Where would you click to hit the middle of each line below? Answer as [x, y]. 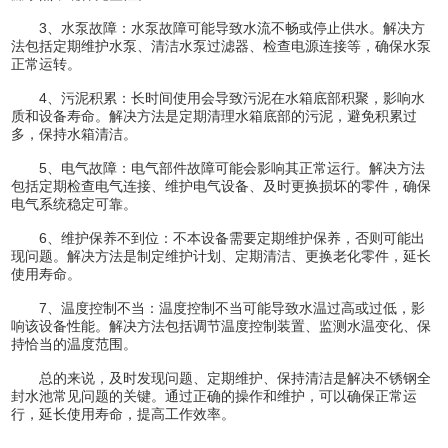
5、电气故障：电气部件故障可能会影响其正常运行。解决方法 [218, 167]
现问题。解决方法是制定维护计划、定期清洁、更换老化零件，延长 [221, 255]
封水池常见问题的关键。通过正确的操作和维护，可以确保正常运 [214, 395]
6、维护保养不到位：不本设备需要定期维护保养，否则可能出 [218, 237]
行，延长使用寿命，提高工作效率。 [123, 413]
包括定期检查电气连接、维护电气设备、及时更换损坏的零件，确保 [221, 185]
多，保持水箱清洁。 [74, 133]
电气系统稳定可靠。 [74, 203]
